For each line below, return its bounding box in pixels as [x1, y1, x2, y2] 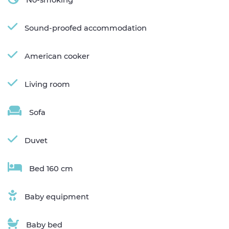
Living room [25, 79, 70, 89]
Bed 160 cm [29, 164, 73, 173]
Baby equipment [25, 192, 89, 201]
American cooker [25, 51, 89, 61]
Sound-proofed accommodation [25, 23, 147, 33]
